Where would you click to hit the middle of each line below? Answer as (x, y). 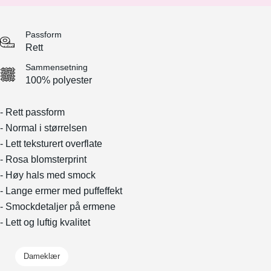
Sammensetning (57, 67)
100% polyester (59, 80)
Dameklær (42, 256)
